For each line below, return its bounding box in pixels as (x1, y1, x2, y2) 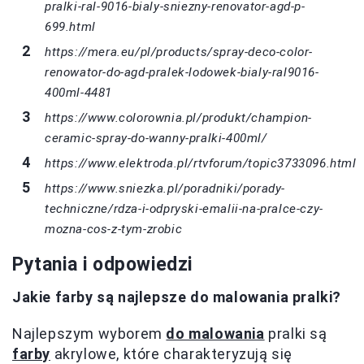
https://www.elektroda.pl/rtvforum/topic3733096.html (45, 155, 357, 171)
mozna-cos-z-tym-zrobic (45, 221, 183, 236)
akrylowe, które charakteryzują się (50, 344, 293, 362)
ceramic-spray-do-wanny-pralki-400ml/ (45, 130, 267, 145)
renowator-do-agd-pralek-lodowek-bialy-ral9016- (45, 64, 319, 80)
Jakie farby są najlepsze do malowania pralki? (12, 288, 341, 305)
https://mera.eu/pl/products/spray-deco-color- (45, 44, 314, 59)
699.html (45, 19, 96, 34)
